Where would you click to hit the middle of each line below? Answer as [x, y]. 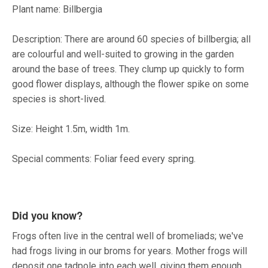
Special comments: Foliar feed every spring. [105, 159]
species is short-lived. [59, 99]
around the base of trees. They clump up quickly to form [128, 69]
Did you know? [47, 216]
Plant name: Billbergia [57, 10]
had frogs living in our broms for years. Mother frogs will [130, 251]
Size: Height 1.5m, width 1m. [71, 129]
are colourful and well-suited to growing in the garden [123, 54]
